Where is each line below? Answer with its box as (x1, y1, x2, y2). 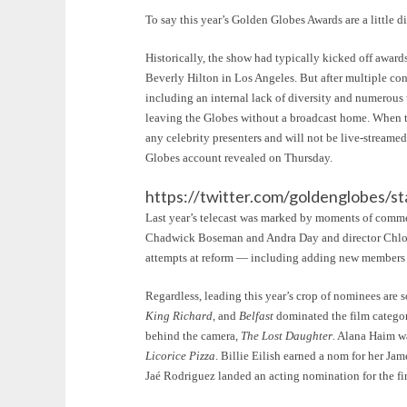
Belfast (239, 308, 273, 323)
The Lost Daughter (241, 328, 333, 342)
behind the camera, (145, 328, 241, 342)
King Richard (145, 308, 213, 323)
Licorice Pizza (145, 348, 215, 362)
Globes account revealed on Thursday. (145, 150, 333, 164)
